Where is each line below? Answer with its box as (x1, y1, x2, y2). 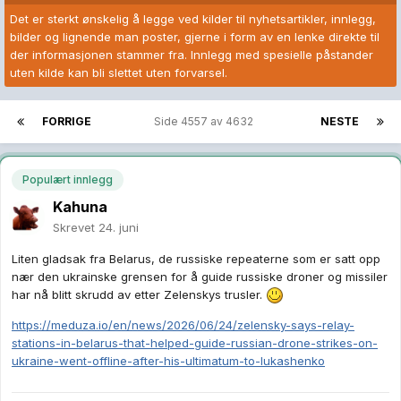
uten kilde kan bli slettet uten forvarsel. (10, 65, 227, 81)
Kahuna (53, 197, 107, 216)
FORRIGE (42, 115, 91, 129)
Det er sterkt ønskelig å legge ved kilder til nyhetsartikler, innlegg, (10, 12, 376, 27)
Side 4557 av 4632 (153, 115, 259, 129)
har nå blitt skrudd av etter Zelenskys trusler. (12, 286, 266, 302)
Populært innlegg (22, 172, 113, 186)
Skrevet (53, 219, 98, 235)
